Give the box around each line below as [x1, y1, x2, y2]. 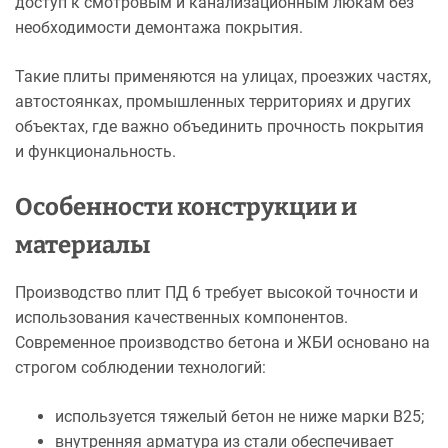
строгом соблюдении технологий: [15, 358, 266, 378]
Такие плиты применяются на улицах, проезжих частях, [15, 67, 431, 87]
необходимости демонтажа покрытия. [15, 18, 303, 38]
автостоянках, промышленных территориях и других [15, 92, 411, 112]
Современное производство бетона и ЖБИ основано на [15, 333, 430, 353]
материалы [15, 231, 150, 260]
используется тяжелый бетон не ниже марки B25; [55, 407, 424, 427]
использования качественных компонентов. [15, 308, 348, 328]
